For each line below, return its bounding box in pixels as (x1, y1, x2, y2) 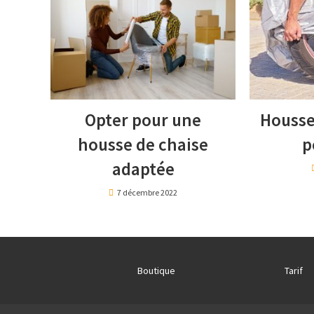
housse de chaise (78, 133, 209, 156)
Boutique (137, 264, 175, 278)
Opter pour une (85, 109, 202, 132)
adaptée (111, 158, 175, 181)
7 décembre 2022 (117, 187, 178, 198)
